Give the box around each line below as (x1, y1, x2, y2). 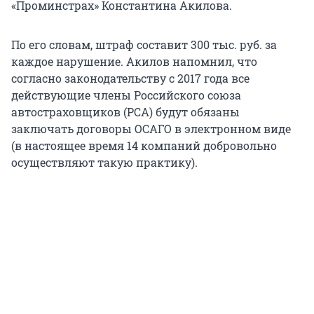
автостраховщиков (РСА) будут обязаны (11, 104, 240, 120)
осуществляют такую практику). (11, 155, 198, 170)
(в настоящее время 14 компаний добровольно (11, 138, 277, 153)
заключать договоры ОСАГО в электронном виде (11, 121, 291, 137)
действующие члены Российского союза (11, 88, 241, 103)
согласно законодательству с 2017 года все (11, 71, 250, 86)
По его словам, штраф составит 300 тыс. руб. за (11, 37, 277, 53)
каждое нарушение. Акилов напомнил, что (11, 54, 257, 69)
